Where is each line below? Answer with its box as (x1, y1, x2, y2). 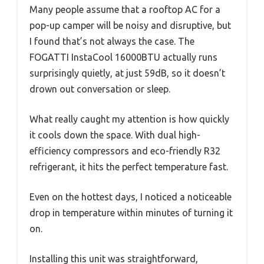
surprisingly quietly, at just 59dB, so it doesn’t (29, 68, 225, 79)
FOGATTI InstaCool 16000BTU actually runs (29, 52, 217, 63)
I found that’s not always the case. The (29, 36, 194, 47)
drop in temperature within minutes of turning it (29, 207, 233, 219)
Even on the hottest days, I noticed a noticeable (29, 192, 232, 203)
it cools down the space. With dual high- (29, 130, 200, 141)
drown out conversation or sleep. (29, 84, 170, 95)
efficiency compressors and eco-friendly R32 (29, 146, 220, 157)
